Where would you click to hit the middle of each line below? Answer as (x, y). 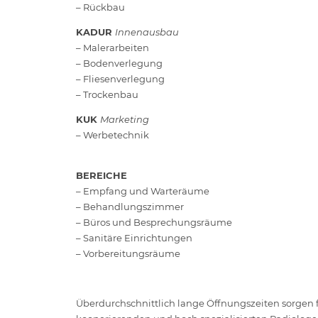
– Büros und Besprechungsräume (154, 222)
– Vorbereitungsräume (128, 253)
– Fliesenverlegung (120, 78)
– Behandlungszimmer (130, 206)
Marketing (125, 119)
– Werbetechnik (113, 135)
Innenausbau (147, 32)
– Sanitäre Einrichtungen (134, 237)
